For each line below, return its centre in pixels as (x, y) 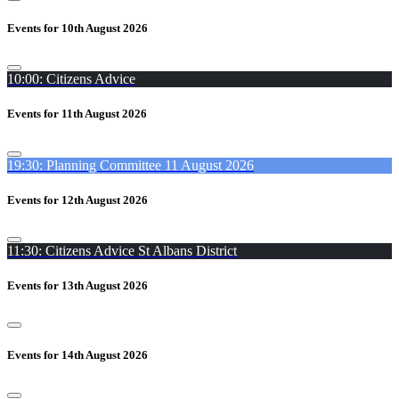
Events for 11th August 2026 (77, 114)
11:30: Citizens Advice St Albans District (122, 250)
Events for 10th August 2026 (77, 28)
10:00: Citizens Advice (71, 79)
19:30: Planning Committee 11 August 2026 (130, 165)
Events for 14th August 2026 (77, 355)
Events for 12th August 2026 (77, 199)
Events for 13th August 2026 (77, 286)
